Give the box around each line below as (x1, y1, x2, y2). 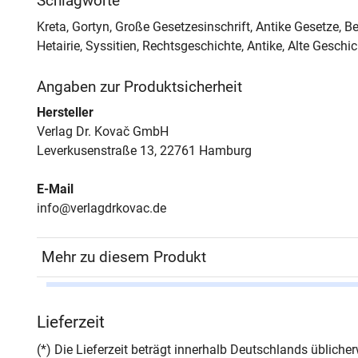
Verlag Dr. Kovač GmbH (36, 124, 169, 140)
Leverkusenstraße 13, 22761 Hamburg (36, 143, 252, 159)
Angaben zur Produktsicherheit (36, 78, 242, 96)
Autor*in (46, 293, 94, 309)
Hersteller (36, 105, 93, 121)
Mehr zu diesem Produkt (41, 249, 206, 267)
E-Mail (36, 181, 74, 197)
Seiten (46, 333, 83, 349)
